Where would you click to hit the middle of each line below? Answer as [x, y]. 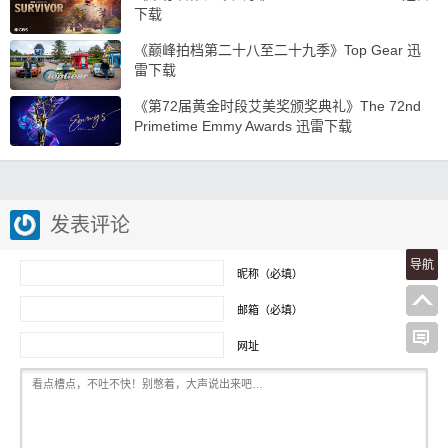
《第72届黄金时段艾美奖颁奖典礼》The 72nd [277, 105]
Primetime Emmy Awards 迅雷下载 [242, 125]
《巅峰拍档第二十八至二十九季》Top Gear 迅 [277, 49]
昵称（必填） [269, 273]
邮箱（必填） [269, 309]
